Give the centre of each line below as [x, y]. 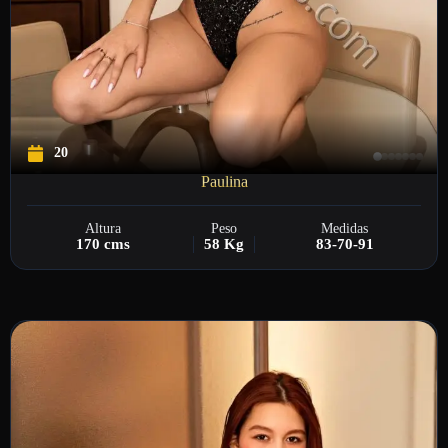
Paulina [224, 181]
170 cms [103, 243]
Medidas [345, 228]
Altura [103, 228]
